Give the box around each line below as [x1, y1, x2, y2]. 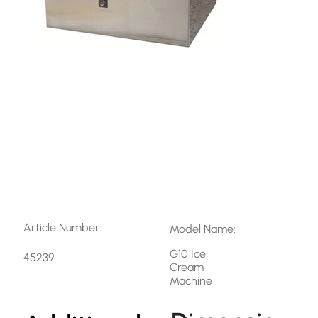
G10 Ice [169, 247, 206, 261]
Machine [169, 274, 212, 288]
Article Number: [23, 220, 102, 234]
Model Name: [170, 222, 236, 236]
